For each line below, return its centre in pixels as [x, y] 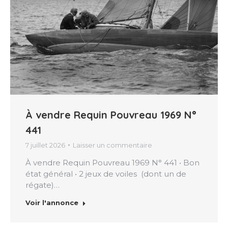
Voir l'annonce [52, 202]
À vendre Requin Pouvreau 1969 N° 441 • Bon [112, 162]
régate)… [42, 185]
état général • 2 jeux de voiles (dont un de [106, 174]
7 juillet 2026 [45, 145]
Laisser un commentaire [112, 145]
